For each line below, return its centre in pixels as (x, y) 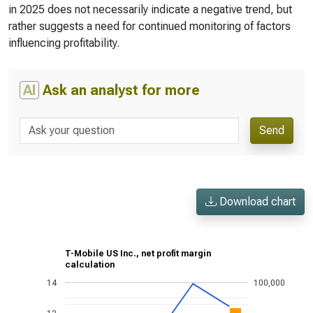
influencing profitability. (64, 43)
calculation (90, 265)
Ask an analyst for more (119, 90)
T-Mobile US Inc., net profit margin (138, 254)
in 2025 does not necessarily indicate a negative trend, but (150, 9)
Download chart (256, 202)
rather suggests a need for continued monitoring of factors (150, 26)
